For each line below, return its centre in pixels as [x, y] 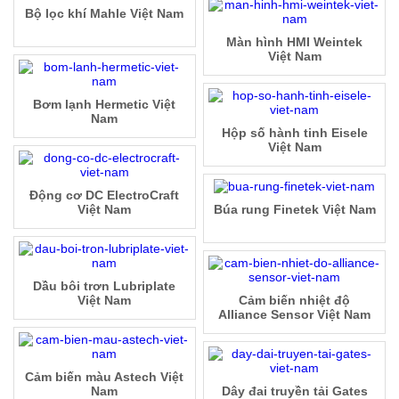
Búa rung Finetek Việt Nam [294, 210]
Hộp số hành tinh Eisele [294, 133]
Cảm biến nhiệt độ [295, 301]
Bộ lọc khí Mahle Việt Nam [105, 14]
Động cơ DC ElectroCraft [105, 195]
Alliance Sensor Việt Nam [295, 315]
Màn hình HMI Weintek [295, 42]
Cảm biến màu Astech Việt [105, 377]
